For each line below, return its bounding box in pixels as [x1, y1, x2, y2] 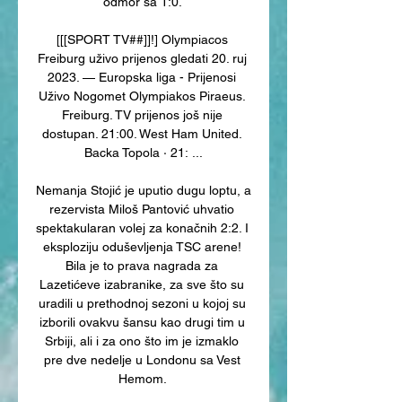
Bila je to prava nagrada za [66, 258, 218, 273]
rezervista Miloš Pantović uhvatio [49, 201, 234, 216]
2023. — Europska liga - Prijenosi [48, 69, 236, 84]
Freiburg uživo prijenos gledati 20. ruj [37, 50, 247, 66]
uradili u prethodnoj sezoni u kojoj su [38, 295, 246, 310]
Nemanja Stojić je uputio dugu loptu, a [36, 182, 251, 197]
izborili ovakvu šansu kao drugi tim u [39, 314, 245, 329]
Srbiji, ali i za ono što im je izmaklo [45, 333, 239, 348]
